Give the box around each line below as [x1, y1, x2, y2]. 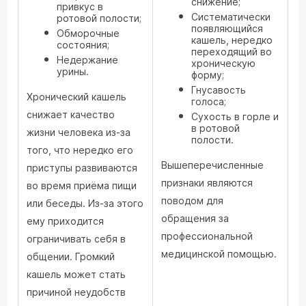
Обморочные [57, 27, 120, 39]
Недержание [57, 54, 118, 66]
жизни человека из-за [27, 126, 130, 138]
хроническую [191, 57, 255, 69]
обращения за [161, 212, 229, 224]
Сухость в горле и [191, 111, 279, 122]
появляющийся [191, 23, 263, 34]
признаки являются [161, 177, 253, 189]
